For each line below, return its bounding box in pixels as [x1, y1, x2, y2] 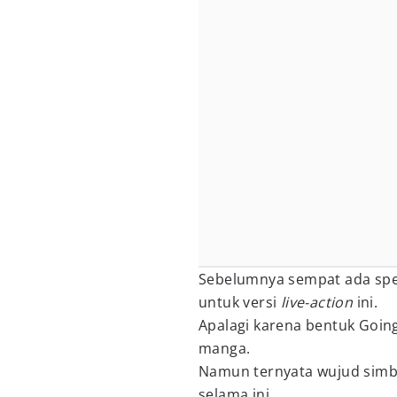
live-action [280, 292, 357, 312]
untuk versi [198, 292, 281, 312]
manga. [198, 339, 251, 358]
